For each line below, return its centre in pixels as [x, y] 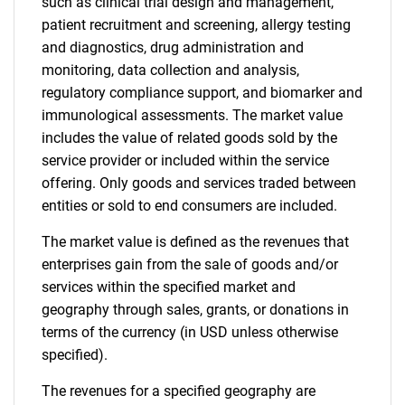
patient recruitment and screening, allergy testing [196, 25]
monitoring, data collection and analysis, [170, 70]
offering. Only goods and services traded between [199, 183]
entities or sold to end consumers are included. [189, 206]
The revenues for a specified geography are [179, 391]
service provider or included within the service [185, 160]
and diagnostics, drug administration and [173, 47]
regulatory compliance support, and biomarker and [202, 93]
